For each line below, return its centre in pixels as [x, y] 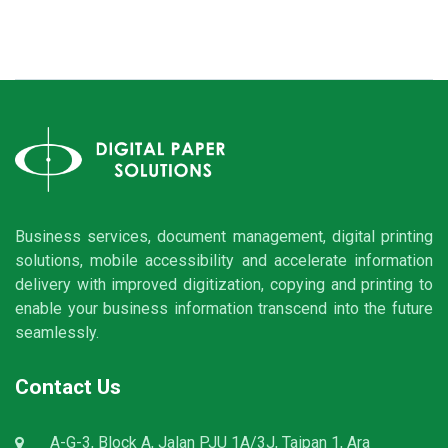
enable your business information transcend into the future [224, 309]
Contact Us [68, 387]
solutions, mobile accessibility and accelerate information [224, 261]
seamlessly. [57, 333]
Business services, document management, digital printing [224, 237]
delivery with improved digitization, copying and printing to [224, 285]
